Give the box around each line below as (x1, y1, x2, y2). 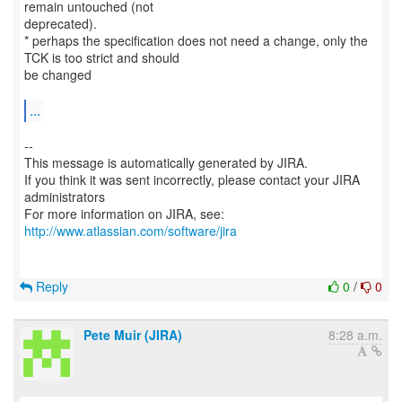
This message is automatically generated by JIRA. (24, 153, 308, 171)
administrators (24, 188, 105, 205)
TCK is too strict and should (24, 48, 179, 66)
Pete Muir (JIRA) (83, 326, 182, 344)
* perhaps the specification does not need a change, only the (24, 31, 368, 49)
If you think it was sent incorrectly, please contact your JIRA (24, 170, 360, 188)
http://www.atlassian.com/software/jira (24, 222, 237, 240)
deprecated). (24, 14, 97, 32)
